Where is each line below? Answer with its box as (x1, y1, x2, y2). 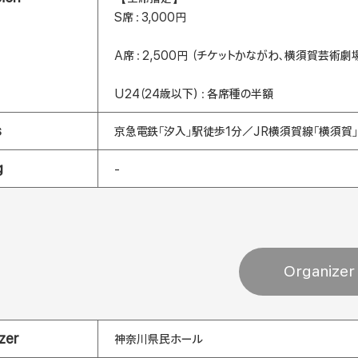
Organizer (283, 262, 355, 280)
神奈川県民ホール (114, 332, 203, 347)
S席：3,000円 (114, 10, 186, 25)
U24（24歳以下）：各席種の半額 (114, 86, 273, 101)
